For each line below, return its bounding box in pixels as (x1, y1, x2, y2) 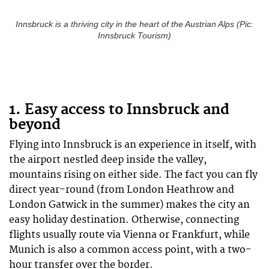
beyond (9, 115, 61, 134)
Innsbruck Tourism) (98, 31, 171, 40)
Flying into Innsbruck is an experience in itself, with (9, 138, 256, 151)
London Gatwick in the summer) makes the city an (9, 198, 250, 211)
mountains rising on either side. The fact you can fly (9, 168, 258, 181)
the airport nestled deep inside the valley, (9, 153, 207, 166)
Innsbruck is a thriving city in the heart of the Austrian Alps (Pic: (16, 19, 253, 29)
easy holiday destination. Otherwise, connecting (9, 213, 239, 226)
